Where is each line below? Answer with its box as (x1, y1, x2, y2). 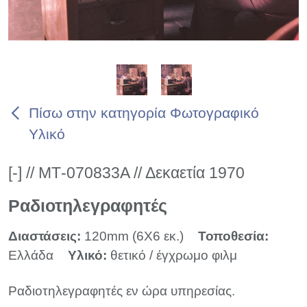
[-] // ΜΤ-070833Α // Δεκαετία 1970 (8, 164, 245, 182)
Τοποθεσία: (198, 229, 269, 244)
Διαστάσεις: (8, 229, 84, 244)
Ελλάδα (8, 248, 53, 263)
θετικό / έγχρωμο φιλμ (110, 248, 237, 263)
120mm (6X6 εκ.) (84, 229, 184, 244)
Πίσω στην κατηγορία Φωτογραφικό (29, 105, 259, 121)
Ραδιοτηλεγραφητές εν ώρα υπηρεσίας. (8, 284, 235, 299)
